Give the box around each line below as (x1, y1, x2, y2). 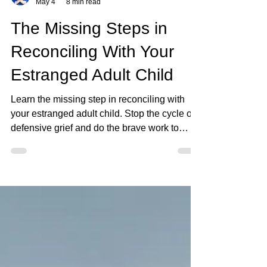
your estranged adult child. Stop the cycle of (11, 130, 194, 140)
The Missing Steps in (11, 41, 167, 59)
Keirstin (36, 9, 60, 17)
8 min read (66, 18, 101, 27)
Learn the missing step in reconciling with (11, 116, 185, 126)
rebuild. (11, 159, 42, 169)
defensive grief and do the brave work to (11, 144, 179, 154)
